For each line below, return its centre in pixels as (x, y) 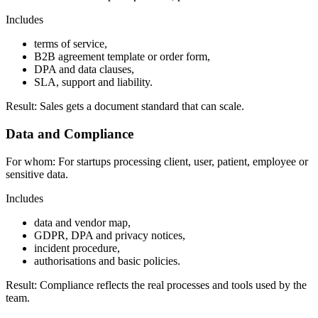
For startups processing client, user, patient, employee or (182, 161)
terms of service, (71, 44)
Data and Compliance (70, 133)
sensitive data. (37, 174)
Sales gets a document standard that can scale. (141, 106)
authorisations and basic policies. (107, 261)
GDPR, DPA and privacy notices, (110, 235)
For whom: (31, 161)
